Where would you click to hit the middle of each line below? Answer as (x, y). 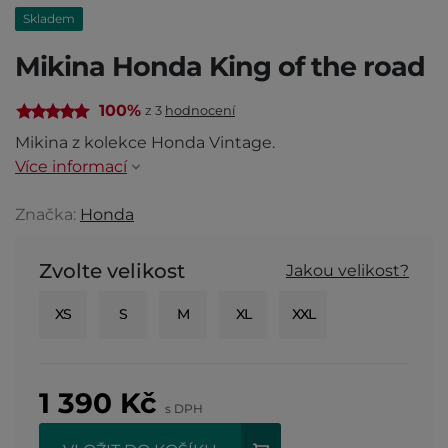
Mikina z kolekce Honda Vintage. (145, 142)
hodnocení (200, 110)
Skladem (49, 18)
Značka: (47, 214)
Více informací (71, 166)
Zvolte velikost (112, 270)
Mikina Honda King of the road (220, 66)
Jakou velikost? (347, 270)
